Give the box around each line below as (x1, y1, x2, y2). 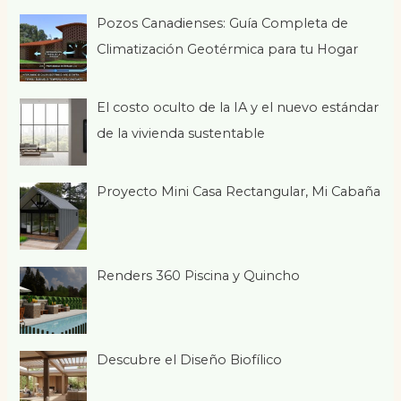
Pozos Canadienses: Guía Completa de (97, 15, 349, 32)
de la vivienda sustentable (97, 124, 266, 141)
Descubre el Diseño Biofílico (97, 351, 283, 368)
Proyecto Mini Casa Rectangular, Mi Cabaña (97, 183, 381, 200)
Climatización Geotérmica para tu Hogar (97, 41, 359, 58)
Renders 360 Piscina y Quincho (97, 267, 301, 284)
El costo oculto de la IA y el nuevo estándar (97, 98, 380, 115)
